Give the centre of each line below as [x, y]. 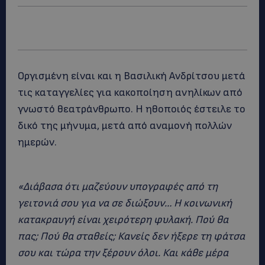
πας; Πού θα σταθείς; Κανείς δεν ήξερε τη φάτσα [131, 236]
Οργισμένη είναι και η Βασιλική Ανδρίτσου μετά [132, 76]
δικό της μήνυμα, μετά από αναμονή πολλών [125, 126]
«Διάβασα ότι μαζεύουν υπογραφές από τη [118, 187]
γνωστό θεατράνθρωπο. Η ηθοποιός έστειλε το [132, 109]
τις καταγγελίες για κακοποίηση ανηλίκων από [130, 93]
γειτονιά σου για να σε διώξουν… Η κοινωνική [125, 203]
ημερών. [37, 142]
